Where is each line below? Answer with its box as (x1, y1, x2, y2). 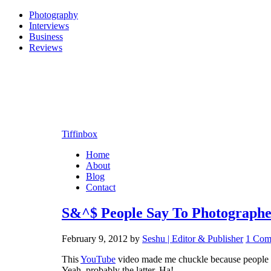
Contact (86, 181, 116, 192)
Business (29, 31, 63, 42)
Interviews (29, 21, 69, 31)
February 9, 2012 (62, 233, 128, 244)
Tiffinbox (62, 128, 97, 139)
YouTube (80, 253, 116, 264)
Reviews (29, 42, 62, 53)
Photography (29, 10, 78, 20)
